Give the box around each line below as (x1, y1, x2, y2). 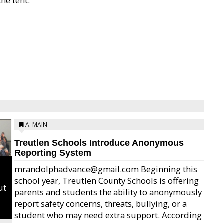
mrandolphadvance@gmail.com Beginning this (14, 163, 197, 175)
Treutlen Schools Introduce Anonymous (14, 138, 184, 148)
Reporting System (14, 148, 91, 158)
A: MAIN (25, 120, 47, 129)
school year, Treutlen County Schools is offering (14, 175, 199, 186)
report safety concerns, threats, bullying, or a (14, 198, 187, 209)
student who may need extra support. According (14, 209, 202, 221)
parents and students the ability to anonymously (14, 186, 202, 198)
